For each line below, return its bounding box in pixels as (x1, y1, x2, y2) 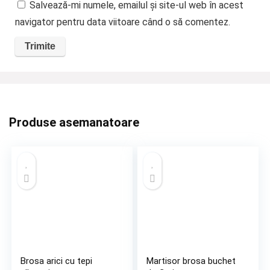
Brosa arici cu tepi (20, 255, 93, 266)
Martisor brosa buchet (146, 255, 236, 266)
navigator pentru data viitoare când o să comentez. (14, 16, 230, 28)
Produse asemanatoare (9, 115, 139, 130)
